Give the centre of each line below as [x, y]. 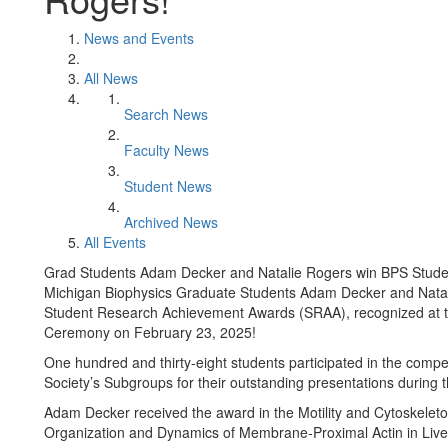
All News [111, 78]
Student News [168, 186]
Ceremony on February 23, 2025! [150, 332]
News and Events [139, 38]
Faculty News [166, 150]
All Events [115, 242]
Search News [166, 114]
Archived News [171, 222]
